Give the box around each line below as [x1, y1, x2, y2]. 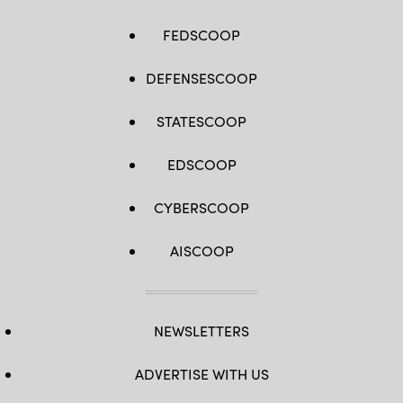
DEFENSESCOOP [146, 68, 257, 87]
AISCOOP [169, 241, 234, 260]
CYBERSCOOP [154, 198, 249, 217]
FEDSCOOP [163, 25, 240, 44]
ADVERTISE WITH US [134, 364, 269, 383]
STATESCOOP [157, 112, 246, 130]
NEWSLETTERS [154, 321, 249, 340]
